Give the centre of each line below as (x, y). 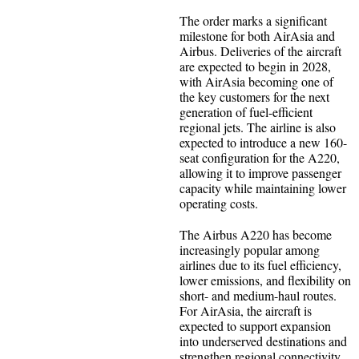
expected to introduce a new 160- (263, 142)
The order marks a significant (253, 20)
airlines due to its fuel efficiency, (260, 264)
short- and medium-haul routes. (258, 295)
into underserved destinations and (263, 341)
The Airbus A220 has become (256, 234)
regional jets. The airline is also (258, 127)
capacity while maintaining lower (263, 188)
